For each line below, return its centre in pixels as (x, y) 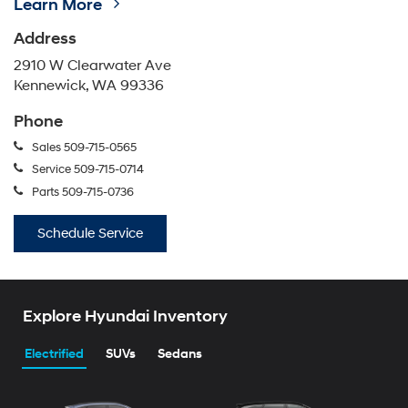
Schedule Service (90, 234)
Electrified (54, 354)
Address (45, 38)
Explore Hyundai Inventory (125, 317)
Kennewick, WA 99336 (89, 86)
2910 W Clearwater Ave (92, 66)
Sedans (180, 354)
